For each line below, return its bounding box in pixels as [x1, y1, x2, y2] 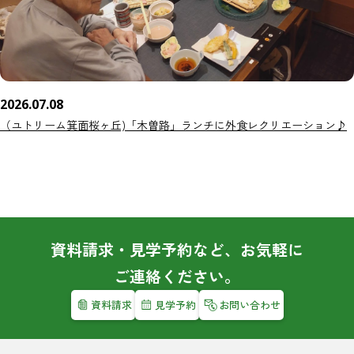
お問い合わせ [218, 296, 281, 312]
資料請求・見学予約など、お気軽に [51, 237, 303, 261]
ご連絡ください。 [114, 264, 240, 288]
